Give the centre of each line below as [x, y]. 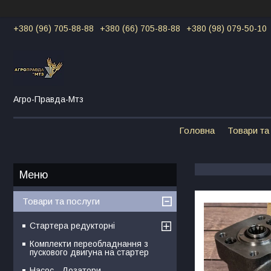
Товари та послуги [61, 201]
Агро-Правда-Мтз [48, 99]
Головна [197, 130]
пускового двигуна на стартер [89, 252]
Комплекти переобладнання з [89, 243]
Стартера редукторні [72, 225]
